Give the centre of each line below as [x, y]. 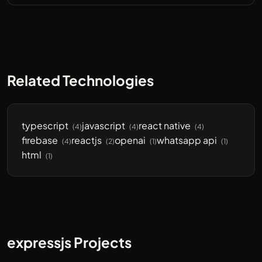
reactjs [87, 140]
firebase [41, 140]
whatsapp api [188, 140]
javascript [104, 125]
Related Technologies [80, 80]
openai [131, 140]
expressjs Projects [69, 242]
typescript [46, 125]
